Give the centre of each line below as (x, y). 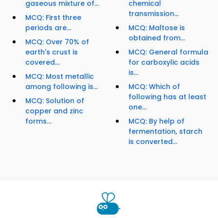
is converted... (153, 142)
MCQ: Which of (154, 87)
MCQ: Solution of (55, 101)
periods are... (48, 28)
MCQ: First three (53, 18)
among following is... (62, 87)
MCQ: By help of (156, 121)
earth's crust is (52, 52)
